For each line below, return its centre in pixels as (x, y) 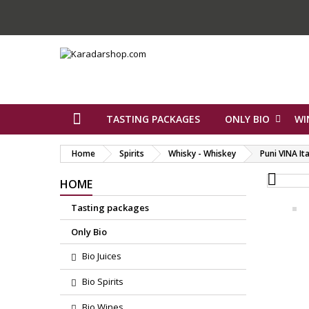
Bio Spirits (103, 281)
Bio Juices (102, 256)
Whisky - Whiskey (202, 153)
